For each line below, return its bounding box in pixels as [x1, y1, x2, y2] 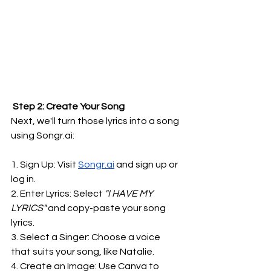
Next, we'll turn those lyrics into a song [11, 116, 181, 126]
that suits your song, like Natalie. [11, 247, 154, 256]
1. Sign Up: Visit [11, 160, 78, 169]
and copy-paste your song [46, 203, 168, 213]
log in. [11, 174, 36, 184]
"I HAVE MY [103, 189, 155, 198]
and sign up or [114, 160, 180, 169]
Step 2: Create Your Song [11, 102, 125, 111]
